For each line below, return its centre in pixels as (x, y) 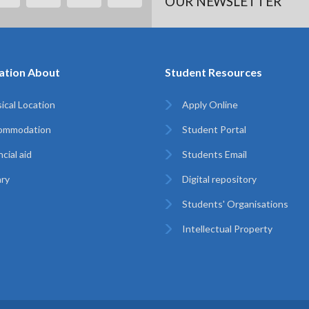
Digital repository (219, 179)
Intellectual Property (227, 229)
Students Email (215, 154)
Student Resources (213, 72)
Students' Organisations (235, 204)
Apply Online (210, 104)
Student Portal (214, 129)
